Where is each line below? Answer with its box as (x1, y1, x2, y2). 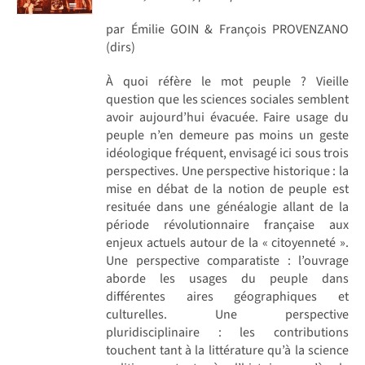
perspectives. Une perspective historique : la (106, 161, 349, 180)
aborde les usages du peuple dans (106, 269, 349, 288)
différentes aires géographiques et (106, 287, 349, 306)
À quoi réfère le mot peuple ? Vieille (106, 72, 349, 90)
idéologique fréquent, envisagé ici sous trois (106, 143, 349, 162)
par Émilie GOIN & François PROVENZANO (106, 20, 349, 38)
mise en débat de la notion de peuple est (106, 179, 349, 198)
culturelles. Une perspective (106, 305, 349, 323)
